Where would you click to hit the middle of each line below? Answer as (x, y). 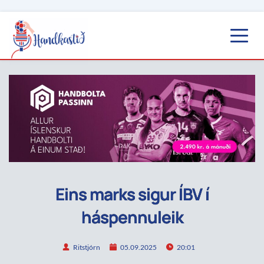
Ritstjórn (86, 247)
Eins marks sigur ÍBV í (132, 194)
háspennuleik (132, 217)
